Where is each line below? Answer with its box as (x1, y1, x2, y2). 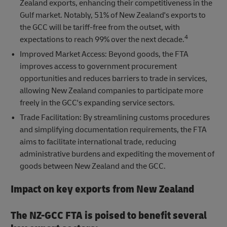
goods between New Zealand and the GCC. (19, 161, 166, 172)
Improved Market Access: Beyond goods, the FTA (19, 49, 188, 60)
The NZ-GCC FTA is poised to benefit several (11, 209, 207, 223)
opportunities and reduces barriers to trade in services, (19, 73, 207, 84)
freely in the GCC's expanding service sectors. (19, 98, 175, 108)
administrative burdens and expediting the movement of (19, 149, 214, 160)
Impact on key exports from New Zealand (11, 182, 194, 197)
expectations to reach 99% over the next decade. (19, 34, 184, 45)
